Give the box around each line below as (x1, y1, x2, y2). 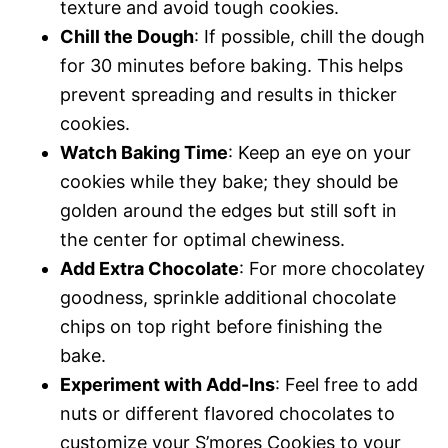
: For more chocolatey (239, 257, 425, 279)
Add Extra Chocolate (60, 257, 239, 279)
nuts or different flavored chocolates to (60, 402, 395, 424)
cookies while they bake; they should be (60, 170, 398, 192)
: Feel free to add (275, 373, 418, 395)
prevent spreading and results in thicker (60, 83, 397, 105)
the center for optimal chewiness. (60, 228, 345, 250)
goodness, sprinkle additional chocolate (60, 286, 396, 308)
